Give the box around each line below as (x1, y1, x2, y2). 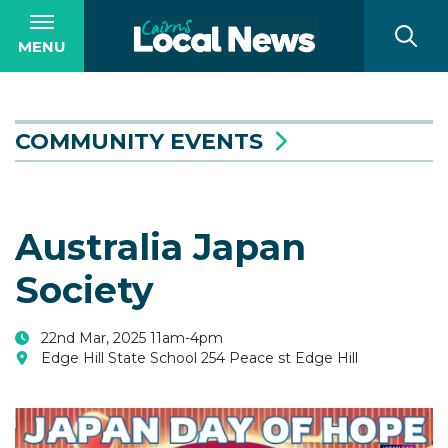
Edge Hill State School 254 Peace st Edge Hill (29, 349, 358, 367)
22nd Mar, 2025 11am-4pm (29, 329, 223, 347)
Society (15, 268, 154, 312)
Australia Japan (15, 225, 306, 269)
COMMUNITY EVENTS (15, 128, 263, 155)
